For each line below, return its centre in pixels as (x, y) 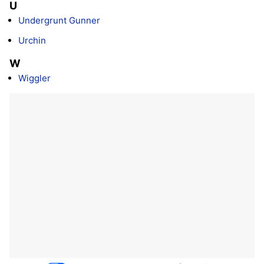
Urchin (32, 41)
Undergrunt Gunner (59, 21)
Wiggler (34, 78)
